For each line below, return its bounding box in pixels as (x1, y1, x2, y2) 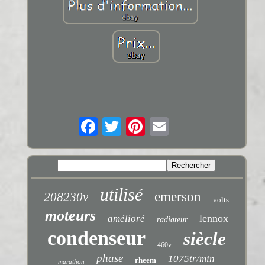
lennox (199, 212, 228, 225)
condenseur (47, 227, 146, 250)
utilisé (100, 185, 143, 205)
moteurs (44, 207, 96, 225)
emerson (154, 189, 202, 205)
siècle (183, 228, 226, 250)
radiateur (156, 215, 188, 225)
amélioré (107, 213, 145, 225)
